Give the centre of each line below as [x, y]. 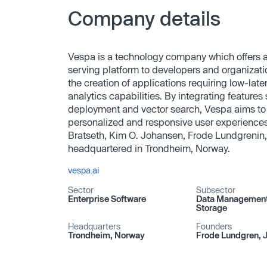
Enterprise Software [107, 199]
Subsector [215, 190]
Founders [214, 226]
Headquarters [94, 226]
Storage [211, 208]
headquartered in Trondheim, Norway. [149, 148]
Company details [144, 18]
